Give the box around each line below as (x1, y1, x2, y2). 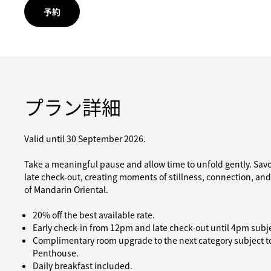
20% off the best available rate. (33, 209, 155, 221)
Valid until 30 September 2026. (24, 132, 146, 145)
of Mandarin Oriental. (24, 183, 108, 195)
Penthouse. (33, 247, 79, 259)
